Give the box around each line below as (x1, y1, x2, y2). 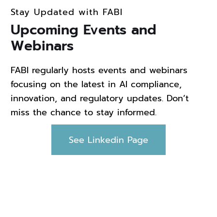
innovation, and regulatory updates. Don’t (11, 91, 189, 105)
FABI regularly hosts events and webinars (11, 63, 188, 77)
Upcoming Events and (11, 19, 157, 40)
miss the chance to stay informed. (11, 105, 157, 119)
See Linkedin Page (69, 133, 148, 147)
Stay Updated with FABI (11, 5, 123, 19)
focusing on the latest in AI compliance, (11, 77, 182, 91)
